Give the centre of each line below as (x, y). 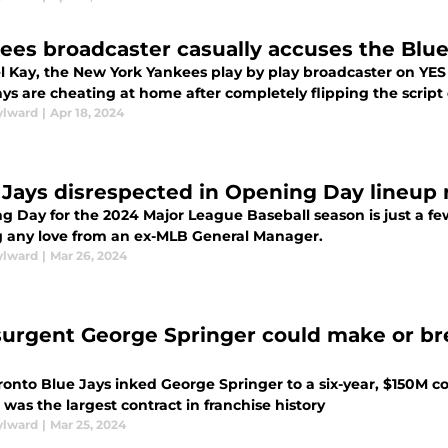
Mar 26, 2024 (88, 256)
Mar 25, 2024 (88, 425)
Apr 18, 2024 (87, 113)
